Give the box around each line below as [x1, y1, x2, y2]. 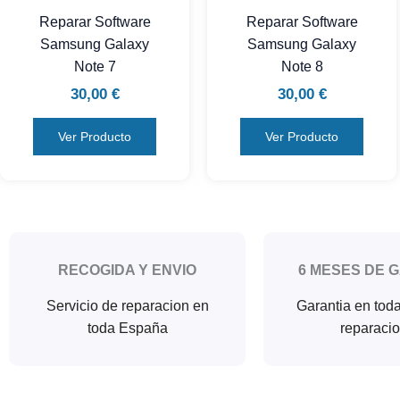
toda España [87, 321, 168, 337]
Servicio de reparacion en [46, 298, 209, 314]
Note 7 [73, 58, 116, 74]
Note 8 [280, 58, 323, 74]
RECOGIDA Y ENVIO [58, 262, 196, 279]
